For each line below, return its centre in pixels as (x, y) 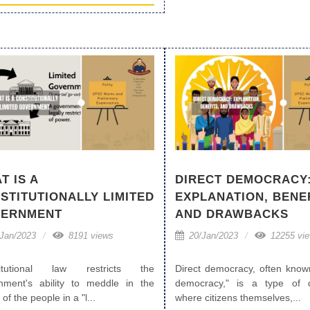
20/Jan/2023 (212, 236)
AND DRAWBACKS (232, 215)
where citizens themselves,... (238, 298)
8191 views (90, 236)
